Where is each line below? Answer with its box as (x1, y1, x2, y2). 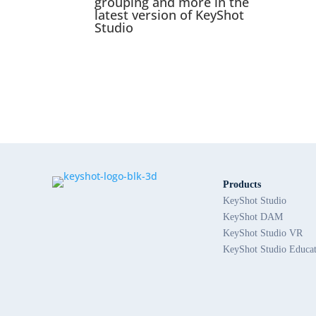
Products (223, 178, 262, 190)
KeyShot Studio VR (223, 227, 303, 238)
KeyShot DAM (223, 211, 284, 222)
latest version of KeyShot (95, 6, 245, 24)
